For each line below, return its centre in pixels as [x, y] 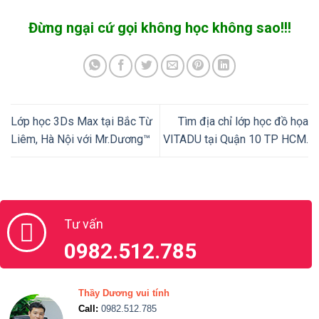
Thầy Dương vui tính [124, 293]
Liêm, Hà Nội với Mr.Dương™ [80, 140]
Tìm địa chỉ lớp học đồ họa [243, 122]
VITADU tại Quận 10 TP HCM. [236, 140]
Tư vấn [84, 224]
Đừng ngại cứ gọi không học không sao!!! [159, 28]
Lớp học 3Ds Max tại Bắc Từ [82, 122]
